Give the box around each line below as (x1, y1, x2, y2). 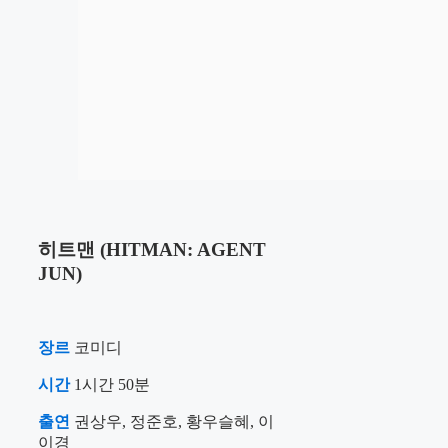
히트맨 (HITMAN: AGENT (38, 239, 266, 261)
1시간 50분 (70, 375, 150, 393)
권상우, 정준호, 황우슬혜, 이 (70, 412, 274, 430)
